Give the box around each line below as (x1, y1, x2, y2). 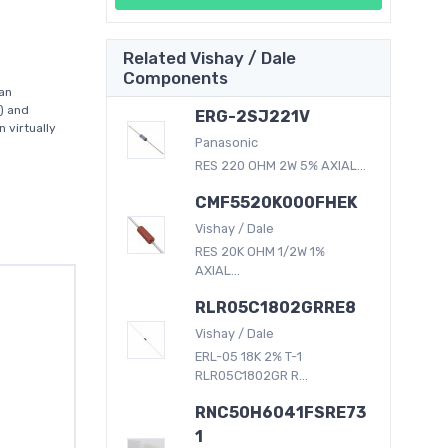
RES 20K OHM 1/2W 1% (195, 243, 326, 259)
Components (123, 67, 228, 88)
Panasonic (195, 134, 259, 150)
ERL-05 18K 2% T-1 (195, 348, 303, 364)
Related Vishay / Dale (123, 47, 296, 68)
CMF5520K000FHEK (195, 192, 358, 212)
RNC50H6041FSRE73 (195, 402, 367, 422)
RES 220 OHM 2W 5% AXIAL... (195, 157, 367, 173)
